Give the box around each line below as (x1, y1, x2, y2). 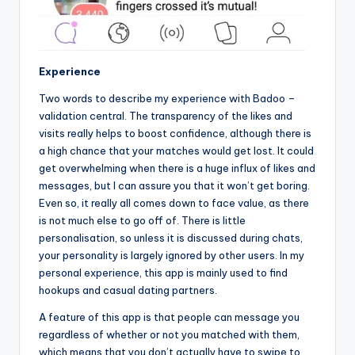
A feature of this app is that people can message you (39, 310, 300, 323)
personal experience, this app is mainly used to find (39, 265, 288, 279)
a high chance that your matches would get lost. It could (39, 143, 314, 157)
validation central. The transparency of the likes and (39, 109, 292, 122)
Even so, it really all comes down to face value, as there (39, 196, 309, 209)
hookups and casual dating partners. (39, 283, 219, 296)
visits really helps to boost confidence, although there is (39, 126, 311, 139)
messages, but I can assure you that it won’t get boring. (39, 178, 310, 192)
